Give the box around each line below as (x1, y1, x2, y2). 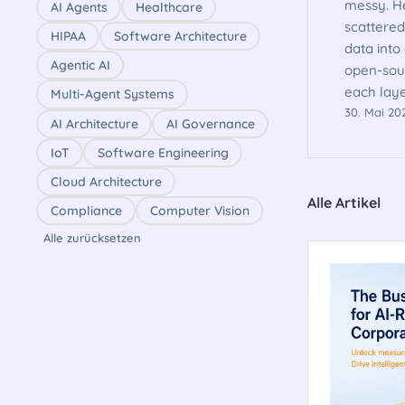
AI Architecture (50, 115, 138, 132)
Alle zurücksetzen (43, 230, 142, 245)
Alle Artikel (307, 193, 381, 212)
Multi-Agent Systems (50, 86, 174, 103)
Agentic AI (50, 57, 110, 74)
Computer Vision (149, 202, 250, 220)
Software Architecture (113, 28, 247, 45)
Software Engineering (97, 144, 229, 161)
